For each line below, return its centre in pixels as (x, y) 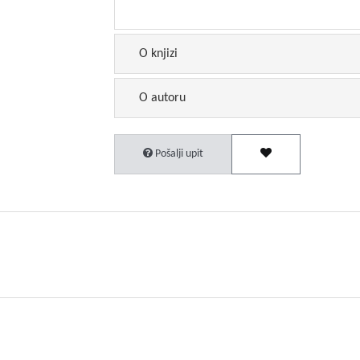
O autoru (162, 98)
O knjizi (158, 54)
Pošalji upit (178, 154)
